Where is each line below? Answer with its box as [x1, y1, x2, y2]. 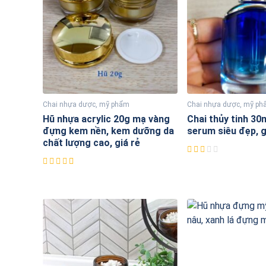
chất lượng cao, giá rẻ [43, 137, 140, 149]
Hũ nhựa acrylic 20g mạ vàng [43, 113, 170, 125]
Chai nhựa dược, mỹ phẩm [43, 100, 129, 109]
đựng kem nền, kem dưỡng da [43, 125, 174, 137]
